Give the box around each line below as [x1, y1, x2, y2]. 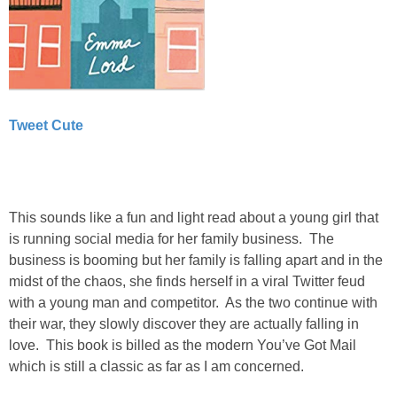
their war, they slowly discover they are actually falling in [9, 315, 359, 331]
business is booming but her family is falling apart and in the [9, 252, 383, 268]
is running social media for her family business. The [9, 230, 334, 246]
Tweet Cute [9, 117, 83, 133]
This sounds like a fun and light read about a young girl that [9, 209, 378, 225]
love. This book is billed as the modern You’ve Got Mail [9, 337, 356, 353]
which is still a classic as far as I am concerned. [9, 358, 304, 374]
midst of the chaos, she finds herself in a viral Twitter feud [9, 273, 365, 289]
